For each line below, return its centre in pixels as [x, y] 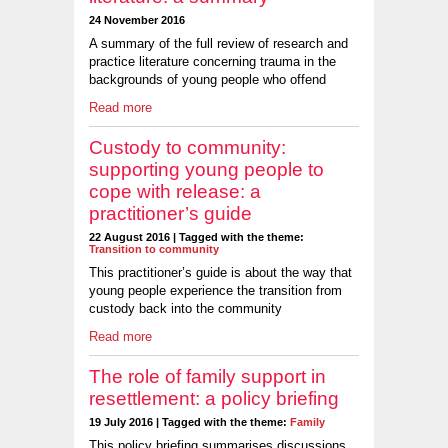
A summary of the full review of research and [218, 43]
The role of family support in [207, 377]
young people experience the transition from [215, 290]
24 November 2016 [137, 20]
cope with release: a [175, 192]
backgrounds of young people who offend [207, 79]
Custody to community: [187, 148]
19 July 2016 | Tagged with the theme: [189, 422]
